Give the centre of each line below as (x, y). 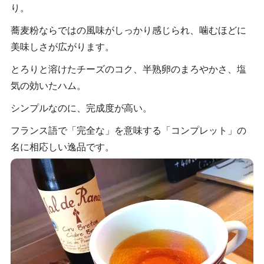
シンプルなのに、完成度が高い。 (81, 108)
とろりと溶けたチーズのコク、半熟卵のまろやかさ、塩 (128, 69)
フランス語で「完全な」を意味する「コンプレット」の (128, 130)
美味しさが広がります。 (62, 47)
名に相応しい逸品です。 (62, 147)
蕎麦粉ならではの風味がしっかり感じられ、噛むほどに (128, 30)
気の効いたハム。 (48, 85)
